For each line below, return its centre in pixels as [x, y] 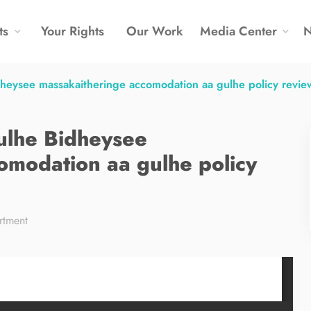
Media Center [238, 31]
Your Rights [72, 31]
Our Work [154, 31]
